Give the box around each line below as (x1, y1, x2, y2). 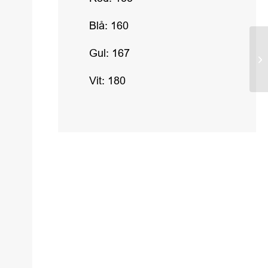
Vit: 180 (89, 75, 126, 87)
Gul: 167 (89, 47, 130, 59)
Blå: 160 (89, 20, 129, 32)
